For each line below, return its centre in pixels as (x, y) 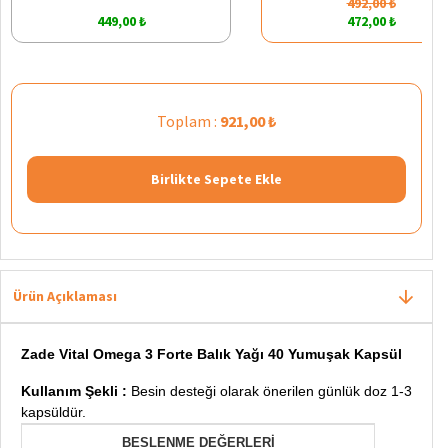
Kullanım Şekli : (76, 390)
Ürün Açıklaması (65, 295)
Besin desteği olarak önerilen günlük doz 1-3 (271, 390)
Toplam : (188, 120)
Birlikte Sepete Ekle (216, 178)
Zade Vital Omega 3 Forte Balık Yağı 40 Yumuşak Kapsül (211, 353)
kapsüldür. (53, 411)
